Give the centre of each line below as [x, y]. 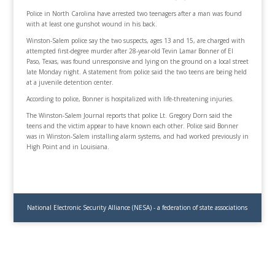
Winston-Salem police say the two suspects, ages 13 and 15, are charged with [135, 40]
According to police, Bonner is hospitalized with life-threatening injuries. [130, 99]
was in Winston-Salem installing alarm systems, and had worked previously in [137, 136]
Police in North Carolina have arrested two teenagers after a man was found [134, 13]
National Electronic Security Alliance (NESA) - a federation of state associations [137, 207]
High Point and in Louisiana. [68, 146]
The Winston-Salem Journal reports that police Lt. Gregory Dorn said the [129, 115]
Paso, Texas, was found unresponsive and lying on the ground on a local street [137, 61]
